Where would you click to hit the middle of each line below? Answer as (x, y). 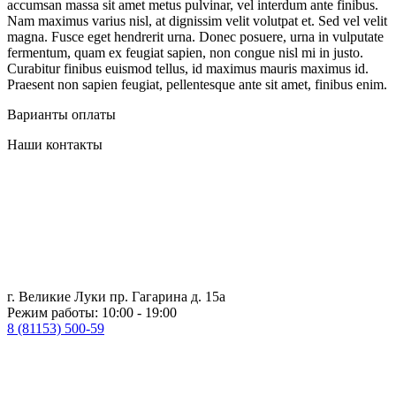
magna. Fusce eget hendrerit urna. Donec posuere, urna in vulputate (195, 36)
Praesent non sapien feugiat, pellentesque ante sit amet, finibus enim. (197, 84)
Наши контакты (55, 144)
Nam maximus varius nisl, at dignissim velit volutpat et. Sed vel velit (197, 20)
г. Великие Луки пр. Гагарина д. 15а (116, 296)
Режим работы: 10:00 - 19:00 (92, 312)
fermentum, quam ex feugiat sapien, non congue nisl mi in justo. (185, 52)
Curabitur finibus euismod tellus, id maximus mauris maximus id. (188, 68)
